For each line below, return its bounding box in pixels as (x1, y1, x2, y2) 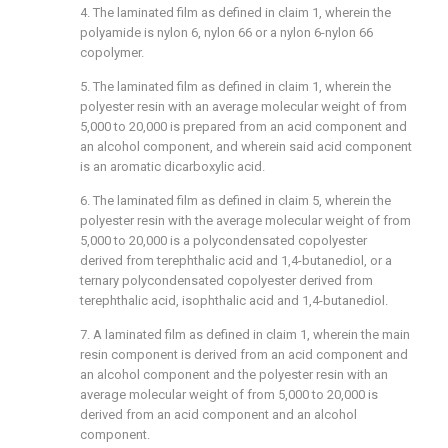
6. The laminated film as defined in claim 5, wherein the (80, 193, 391, 208)
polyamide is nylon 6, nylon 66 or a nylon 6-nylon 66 (80, 25, 373, 40)
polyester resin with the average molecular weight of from (80, 213, 411, 228)
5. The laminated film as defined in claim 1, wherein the (80, 79, 391, 94)
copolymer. (80, 45, 144, 60)
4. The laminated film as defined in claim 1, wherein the (80, 5, 391, 20)
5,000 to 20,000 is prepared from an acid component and (80, 119, 407, 134)
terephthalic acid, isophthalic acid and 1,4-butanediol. (80, 293, 388, 308)
